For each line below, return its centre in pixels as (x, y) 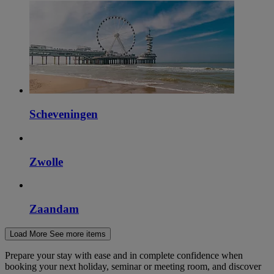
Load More (28, 234)
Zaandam (54, 209)
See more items (78, 234)
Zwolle (46, 161)
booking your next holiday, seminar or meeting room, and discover (133, 266)
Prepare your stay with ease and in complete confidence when (124, 255)
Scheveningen (64, 114)
